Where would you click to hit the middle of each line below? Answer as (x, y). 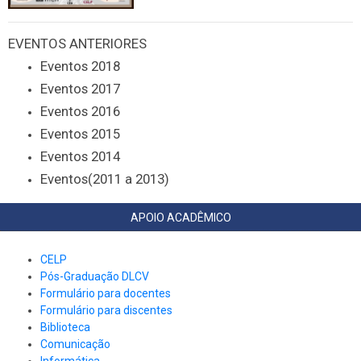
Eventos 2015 (80, 133)
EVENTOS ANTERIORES (77, 43)
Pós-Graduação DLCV (95, 276)
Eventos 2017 (82, 88)
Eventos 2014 (80, 156)
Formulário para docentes (107, 293)
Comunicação (75, 344)
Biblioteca (65, 327)
